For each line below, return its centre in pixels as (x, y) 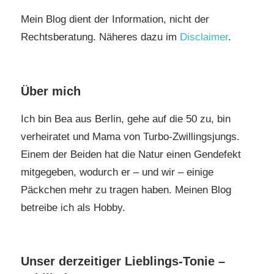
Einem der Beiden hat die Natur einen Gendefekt (131, 154)
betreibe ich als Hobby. (73, 207)
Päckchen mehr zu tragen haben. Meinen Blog (126, 190)
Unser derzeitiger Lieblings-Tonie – (123, 261)
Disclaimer (204, 37)
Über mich (51, 91)
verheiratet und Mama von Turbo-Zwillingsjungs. (130, 136)
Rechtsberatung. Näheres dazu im (100, 37)
